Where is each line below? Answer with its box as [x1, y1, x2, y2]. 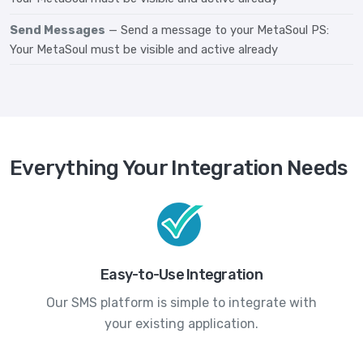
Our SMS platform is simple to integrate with [46, 295, 317, 311]
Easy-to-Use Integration [100, 266, 263, 284]
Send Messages [10, 22, 105, 37]
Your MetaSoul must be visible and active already [10, 41, 278, 57]
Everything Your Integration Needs [10, 156, 348, 181]
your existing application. [105, 316, 258, 332]
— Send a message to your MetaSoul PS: [109, 22, 329, 37]
